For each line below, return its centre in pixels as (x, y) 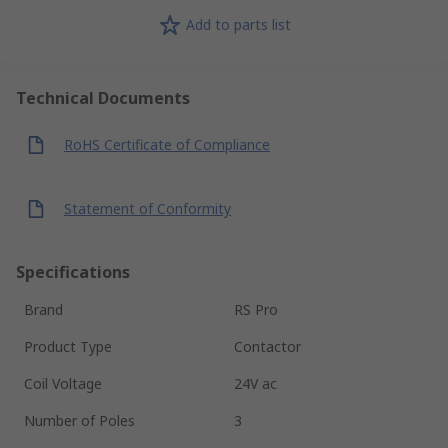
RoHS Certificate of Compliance (167, 145)
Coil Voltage (63, 383)
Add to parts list (238, 25)
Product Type (68, 346)
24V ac (255, 383)
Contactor (267, 346)
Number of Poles (79, 420)
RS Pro (256, 309)
